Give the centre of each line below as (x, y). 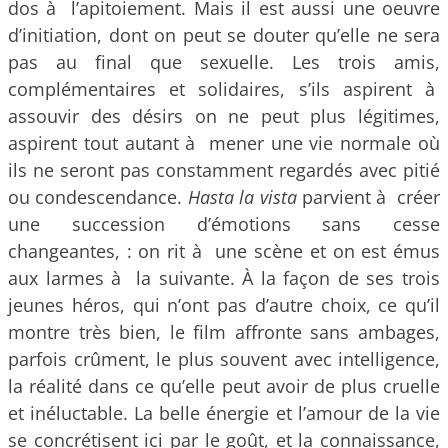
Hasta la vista (242, 197)
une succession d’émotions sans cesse (224, 224)
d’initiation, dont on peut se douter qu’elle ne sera (224, 35)
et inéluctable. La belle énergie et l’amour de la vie (224, 413)
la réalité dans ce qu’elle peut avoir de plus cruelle (224, 386)
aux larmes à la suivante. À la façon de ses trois (224, 278)
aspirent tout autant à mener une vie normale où (224, 143)
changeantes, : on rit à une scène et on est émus (224, 251)
